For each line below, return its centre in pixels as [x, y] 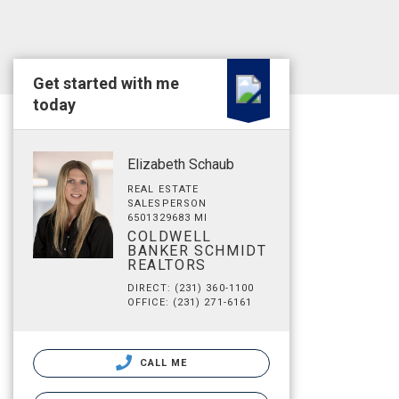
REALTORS [167, 265]
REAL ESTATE [163, 189]
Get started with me [106, 83]
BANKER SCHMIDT [197, 251]
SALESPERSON [167, 204]
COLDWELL [170, 236]
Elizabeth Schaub [181, 164]
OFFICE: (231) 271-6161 [190, 302]
